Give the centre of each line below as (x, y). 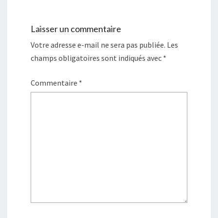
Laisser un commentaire (76, 29)
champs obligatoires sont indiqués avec (97, 58)
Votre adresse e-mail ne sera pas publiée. (98, 45)
